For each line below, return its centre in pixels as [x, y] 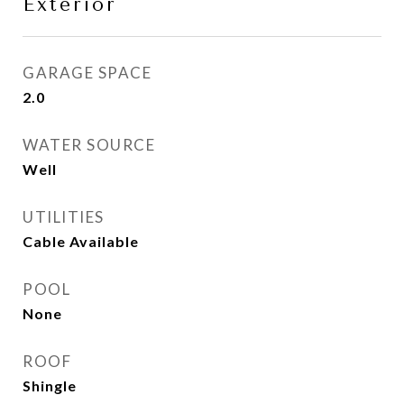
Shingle [50, 386]
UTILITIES [64, 217]
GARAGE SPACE [87, 73]
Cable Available [81, 241]
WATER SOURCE [89, 145]
